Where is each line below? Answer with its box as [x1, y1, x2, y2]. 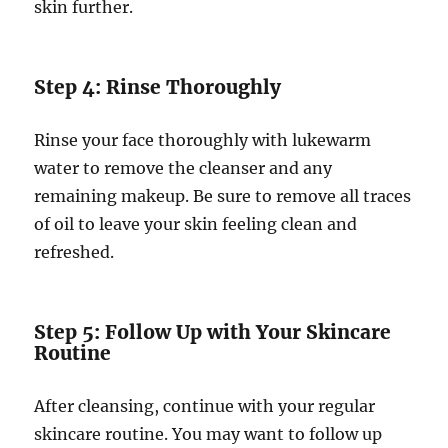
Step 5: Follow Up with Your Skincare [34, 319, 392, 344]
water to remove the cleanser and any [34, 157, 333, 178]
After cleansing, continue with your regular [34, 395, 376, 416]
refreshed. [34, 241, 115, 262]
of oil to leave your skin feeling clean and [34, 213, 358, 234]
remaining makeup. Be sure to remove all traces [34, 185, 412, 206]
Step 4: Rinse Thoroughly [34, 74, 282, 99]
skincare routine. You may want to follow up [34, 423, 383, 444]
